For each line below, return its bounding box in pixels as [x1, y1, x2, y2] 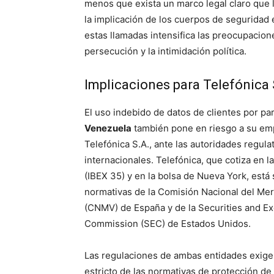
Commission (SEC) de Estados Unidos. [84, 218, 251, 230]
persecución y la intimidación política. [84, 45, 246, 57]
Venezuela [84, 122, 131, 135]
